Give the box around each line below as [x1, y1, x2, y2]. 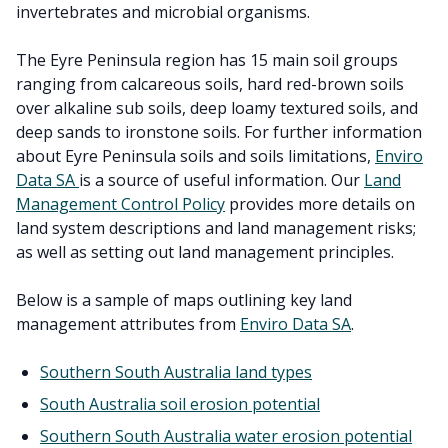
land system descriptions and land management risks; [16, 217, 416, 239]
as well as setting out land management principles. [16, 241, 394, 263]
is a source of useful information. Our [79, 169, 364, 191]
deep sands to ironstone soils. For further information [16, 121, 422, 143]
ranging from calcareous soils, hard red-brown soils [16, 73, 404, 95]
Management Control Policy [16, 193, 225, 215]
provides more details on [225, 193, 415, 215]
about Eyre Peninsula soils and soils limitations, [16, 145, 375, 167]
